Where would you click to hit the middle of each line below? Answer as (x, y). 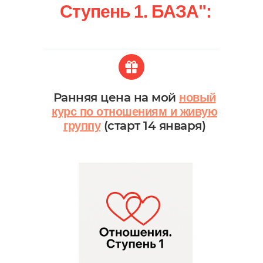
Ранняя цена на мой (116, 97)
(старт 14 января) (154, 126)
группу (82, 126)
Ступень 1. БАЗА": (136, 11)
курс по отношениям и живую (134, 112)
